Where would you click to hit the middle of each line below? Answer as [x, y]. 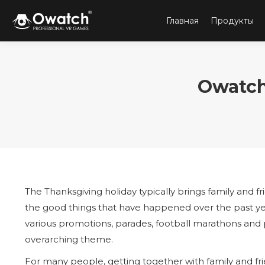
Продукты [232, 20]
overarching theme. [69, 239]
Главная [182, 20]
